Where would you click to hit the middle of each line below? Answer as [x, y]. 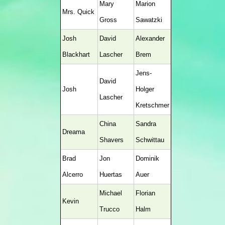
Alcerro [72, 175]
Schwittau [150, 140]
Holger [145, 89]
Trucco [109, 209]
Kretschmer [152, 105]
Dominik [147, 158]
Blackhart [76, 54]
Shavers [111, 140]
